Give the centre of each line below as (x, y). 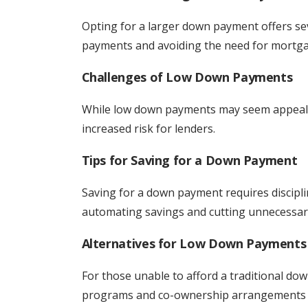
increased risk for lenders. (148, 129)
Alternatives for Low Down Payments (194, 243)
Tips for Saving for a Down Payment (189, 160)
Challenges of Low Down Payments (187, 77)
